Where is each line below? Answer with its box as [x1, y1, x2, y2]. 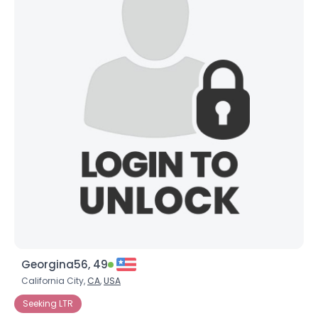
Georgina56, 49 [21, 257, 108, 272]
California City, [21, 275, 87, 287]
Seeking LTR [23, 297, 73, 309]
